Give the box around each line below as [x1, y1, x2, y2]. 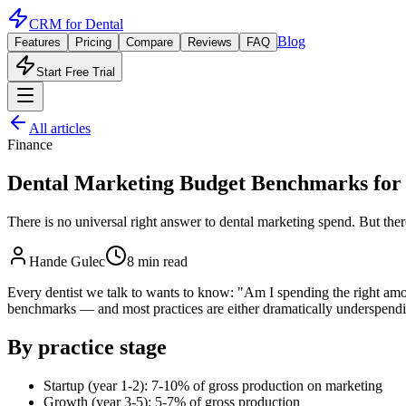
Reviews [188, 35, 232, 49]
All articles [29, 121, 91, 136]
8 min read [127, 253, 188, 269]
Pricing [75, 35, 111, 49]
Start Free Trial [36, 65, 115, 79]
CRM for [29, 16, 85, 32]
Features [14, 35, 61, 49]
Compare [126, 35, 173, 49]
